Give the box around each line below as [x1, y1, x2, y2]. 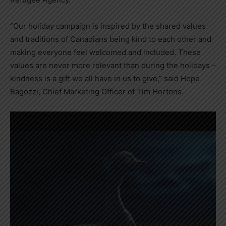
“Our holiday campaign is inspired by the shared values [10, 21, 206, 31]
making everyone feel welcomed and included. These [10, 47, 201, 57]
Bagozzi [10, 86, 38, 96]
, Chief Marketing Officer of [38, 86, 137, 96]
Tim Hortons [137, 86, 182, 96]
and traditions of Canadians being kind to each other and [10, 34, 211, 44]
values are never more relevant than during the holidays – [10, 60, 216, 70]
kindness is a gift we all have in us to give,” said [10, 73, 181, 83]
